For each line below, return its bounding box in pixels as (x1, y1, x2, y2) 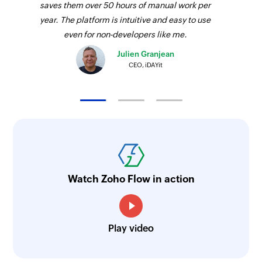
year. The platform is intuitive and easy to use (40, 15, 211, 25)
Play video (108, 222, 154, 234)
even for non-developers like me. (63, 30, 187, 40)
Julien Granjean (117, 49, 175, 58)
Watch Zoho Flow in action (67, 173, 195, 185)
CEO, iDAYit (129, 61, 163, 68)
